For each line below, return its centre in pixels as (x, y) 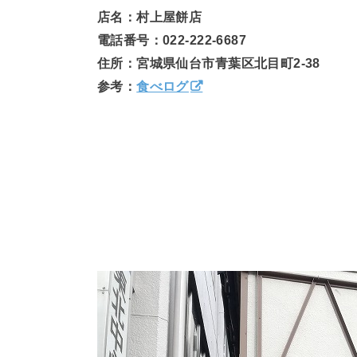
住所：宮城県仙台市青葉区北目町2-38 (209, 63)
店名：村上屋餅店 (150, 17)
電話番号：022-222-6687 (172, 40)
